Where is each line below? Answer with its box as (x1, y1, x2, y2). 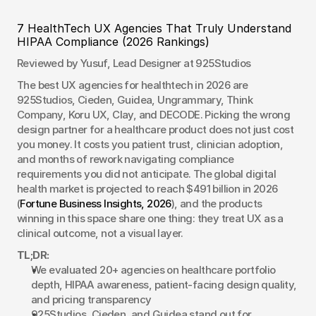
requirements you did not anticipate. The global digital (17, 166, 276, 181)
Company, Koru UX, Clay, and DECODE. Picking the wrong (17, 107, 291, 121)
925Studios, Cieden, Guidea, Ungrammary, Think (17, 92, 253, 107)
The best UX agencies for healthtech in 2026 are (17, 78, 248, 92)
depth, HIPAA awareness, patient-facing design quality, (31, 277, 297, 291)
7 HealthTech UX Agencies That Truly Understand (17, 20, 291, 35)
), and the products (171, 196, 262, 210)
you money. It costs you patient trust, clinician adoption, (17, 137, 284, 151)
